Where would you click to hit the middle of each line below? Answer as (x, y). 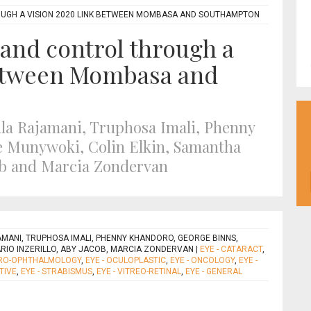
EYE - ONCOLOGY (202, 260)
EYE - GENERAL (214, 271)
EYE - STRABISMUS (57, 271)
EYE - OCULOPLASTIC (126, 260)
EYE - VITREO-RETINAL (139, 271)
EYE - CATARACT (231, 249)
